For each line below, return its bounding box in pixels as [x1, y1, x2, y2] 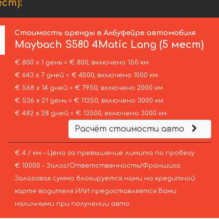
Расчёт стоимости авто [74, 125, 187, 134]
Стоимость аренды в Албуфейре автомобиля [15, 29, 196, 37]
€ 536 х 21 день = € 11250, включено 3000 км [14, 97, 163, 105]
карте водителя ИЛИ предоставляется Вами [14, 188, 176, 195]
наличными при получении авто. [14, 200, 131, 208]
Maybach [15, 39, 63, 51]
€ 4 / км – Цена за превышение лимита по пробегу [14, 150, 195, 157]
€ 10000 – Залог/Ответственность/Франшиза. [14, 162, 182, 170]
